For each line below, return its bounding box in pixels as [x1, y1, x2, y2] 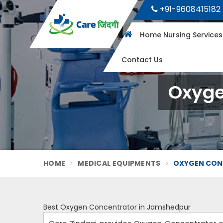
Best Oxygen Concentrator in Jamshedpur [43, 202, 191, 212]
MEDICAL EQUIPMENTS [78, 158, 161, 168]
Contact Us [121, 55, 163, 65]
